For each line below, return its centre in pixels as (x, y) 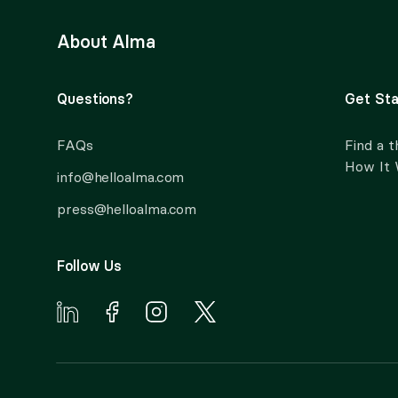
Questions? (96, 99)
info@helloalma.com (121, 177)
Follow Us (90, 266)
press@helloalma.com (127, 209)
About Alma (107, 41)
